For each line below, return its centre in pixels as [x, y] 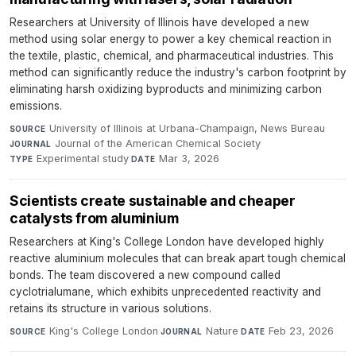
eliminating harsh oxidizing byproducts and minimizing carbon [166, 89]
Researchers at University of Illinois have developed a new [159, 22]
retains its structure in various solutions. [110, 308]
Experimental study [83, 159]
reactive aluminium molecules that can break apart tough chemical [178, 258]
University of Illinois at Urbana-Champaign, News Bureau [187, 128]
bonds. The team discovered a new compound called [145, 275]
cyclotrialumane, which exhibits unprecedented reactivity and [165, 292]
